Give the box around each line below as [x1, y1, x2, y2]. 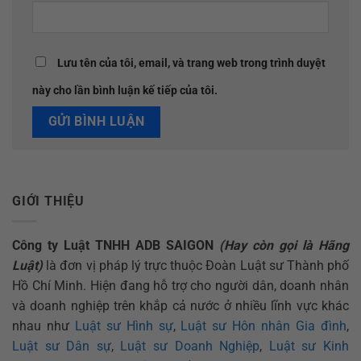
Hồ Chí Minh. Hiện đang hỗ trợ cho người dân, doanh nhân [12, 277, 349, 293]
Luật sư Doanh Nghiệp [120, 338, 260, 354]
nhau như [12, 317, 75, 334]
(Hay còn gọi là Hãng [219, 237, 349, 253]
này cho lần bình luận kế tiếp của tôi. [32, 83, 218, 98]
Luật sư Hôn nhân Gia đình [180, 317, 347, 334]
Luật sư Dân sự [12, 338, 111, 354]
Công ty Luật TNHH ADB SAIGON [12, 237, 214, 253]
